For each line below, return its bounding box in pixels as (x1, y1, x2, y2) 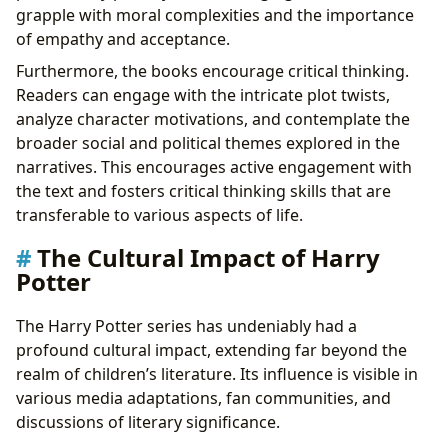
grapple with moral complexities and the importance (16, 4, 414, 27)
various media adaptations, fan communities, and (16, 386, 391, 409)
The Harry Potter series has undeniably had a (16, 314, 357, 337)
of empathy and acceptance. (16, 28, 230, 51)
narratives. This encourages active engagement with (16, 156, 412, 179)
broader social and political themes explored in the (16, 132, 400, 155)
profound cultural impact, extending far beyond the (16, 338, 407, 361)
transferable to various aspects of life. (16, 204, 303, 227)
